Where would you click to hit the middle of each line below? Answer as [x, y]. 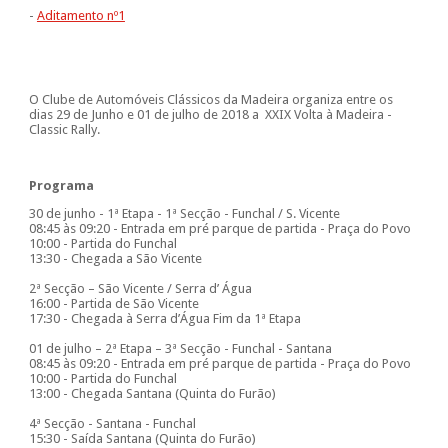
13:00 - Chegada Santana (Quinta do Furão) [152, 394]
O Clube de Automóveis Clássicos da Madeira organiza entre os [210, 100]
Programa [61, 186]
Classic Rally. [65, 130]
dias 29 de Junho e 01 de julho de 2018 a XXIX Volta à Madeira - [210, 115]
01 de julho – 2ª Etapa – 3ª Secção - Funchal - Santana [180, 349]
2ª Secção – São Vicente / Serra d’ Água [140, 289]
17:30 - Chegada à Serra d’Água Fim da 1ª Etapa [164, 319]
